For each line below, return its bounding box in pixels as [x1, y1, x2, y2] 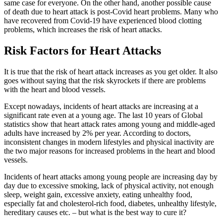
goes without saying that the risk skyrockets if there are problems [4, 76, 206, 85]
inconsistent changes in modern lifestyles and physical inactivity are [4, 138, 214, 147]
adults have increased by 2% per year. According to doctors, [4, 129, 191, 138]
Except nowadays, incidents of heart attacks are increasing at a [4, 102, 198, 111]
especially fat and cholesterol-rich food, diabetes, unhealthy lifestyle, [4, 199, 217, 208]
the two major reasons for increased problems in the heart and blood [4, 147, 215, 156]
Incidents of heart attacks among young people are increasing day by [4, 172, 218, 181]
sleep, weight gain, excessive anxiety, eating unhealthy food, [4, 190, 192, 199]
